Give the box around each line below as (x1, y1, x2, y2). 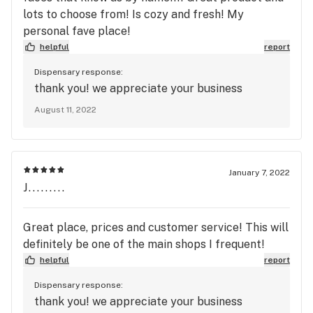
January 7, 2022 (228, 167, 290, 177)
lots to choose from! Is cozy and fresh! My (23, 7, 244, 21)
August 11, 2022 (34, 104, 96, 115)
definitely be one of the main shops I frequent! (23, 237, 265, 251)
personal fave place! (23, 24, 131, 38)
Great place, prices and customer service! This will (23, 220, 289, 234)
